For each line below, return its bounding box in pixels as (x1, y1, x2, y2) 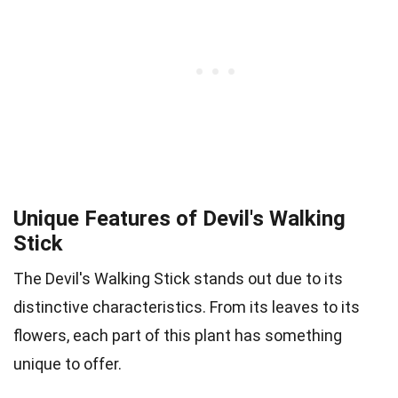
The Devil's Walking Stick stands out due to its (13, 268, 343, 288)
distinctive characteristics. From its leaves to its (13, 297, 360, 316)
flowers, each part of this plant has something (13, 325, 342, 345)
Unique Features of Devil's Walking (13, 205, 346, 231)
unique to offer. (13, 354, 122, 373)
